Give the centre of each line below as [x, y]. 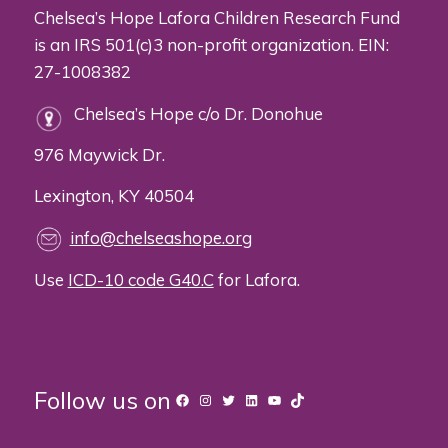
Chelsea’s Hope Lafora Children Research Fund [216, 18]
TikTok [312, 399]
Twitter [245, 399]
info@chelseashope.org [160, 238]
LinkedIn [271, 399]
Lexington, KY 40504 [113, 196]
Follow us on [102, 400]
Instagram [232, 399]
